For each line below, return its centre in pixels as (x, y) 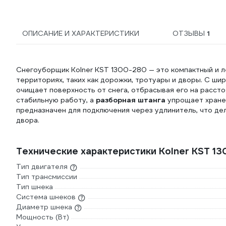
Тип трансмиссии (47, 177)
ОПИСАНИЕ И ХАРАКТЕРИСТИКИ (81, 34)
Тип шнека (35, 187)
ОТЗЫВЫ (190, 34)
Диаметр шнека (44, 207)
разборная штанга (131, 100)
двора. (28, 120)
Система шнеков (46, 197)
